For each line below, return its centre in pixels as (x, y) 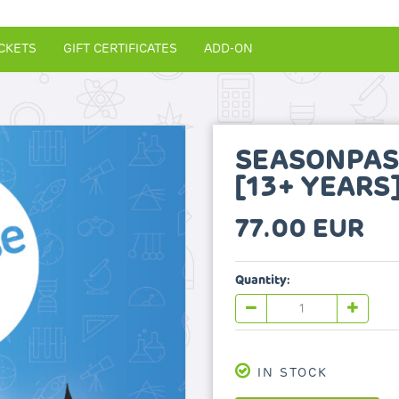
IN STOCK (290, 373)
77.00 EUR (300, 228)
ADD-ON (228, 49)
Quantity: (263, 280)
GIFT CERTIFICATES (120, 49)
